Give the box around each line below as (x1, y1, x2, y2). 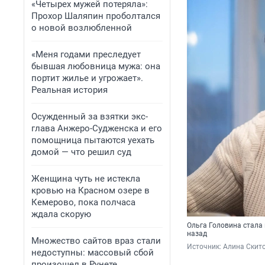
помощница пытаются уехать (31, 135, 154, 146)
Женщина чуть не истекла (31, 173, 140, 184)
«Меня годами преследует (31, 49, 141, 60)
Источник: (187, 243, 223, 251)
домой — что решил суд (31, 147, 131, 157)
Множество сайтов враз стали (31, 235, 161, 246)
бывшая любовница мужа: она (31, 61, 160, 72)
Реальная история (31, 85, 108, 95)
